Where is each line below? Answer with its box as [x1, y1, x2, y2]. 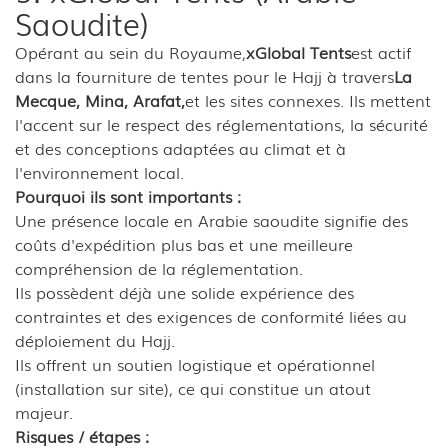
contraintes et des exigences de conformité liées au [15, 303, 407, 328]
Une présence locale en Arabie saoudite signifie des [15, 207, 408, 232]
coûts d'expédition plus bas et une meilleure [15, 231, 353, 256]
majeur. [15, 399, 73, 424]
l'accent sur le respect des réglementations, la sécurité [15, 111, 428, 136]
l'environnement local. [15, 159, 184, 184]
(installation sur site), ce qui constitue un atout [15, 375, 371, 400]
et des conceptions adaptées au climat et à [15, 135, 346, 160]
